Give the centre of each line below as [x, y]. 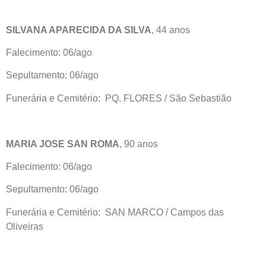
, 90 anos [139, 144]
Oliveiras [25, 226]
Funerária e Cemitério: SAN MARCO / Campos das [115, 212]
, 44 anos [171, 30]
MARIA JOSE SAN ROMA [63, 144]
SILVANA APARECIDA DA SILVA [79, 30]
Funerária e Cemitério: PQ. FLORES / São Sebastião [119, 98]
